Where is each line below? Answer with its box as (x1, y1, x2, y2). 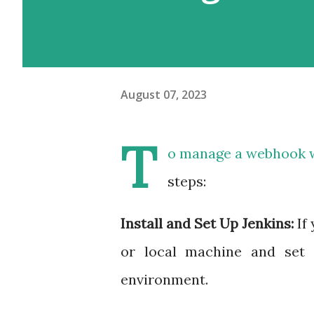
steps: (168, 172, 206, 190)
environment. (121, 271, 208, 288)
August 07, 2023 (121, 86, 207, 102)
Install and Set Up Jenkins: (121, 214, 297, 232)
